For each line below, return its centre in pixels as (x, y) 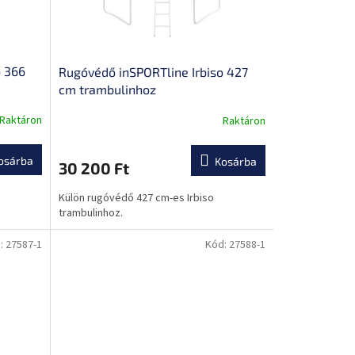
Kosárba (235, 161)
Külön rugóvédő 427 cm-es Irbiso (136, 198)
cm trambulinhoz (107, 89)
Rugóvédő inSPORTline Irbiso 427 (153, 71)
